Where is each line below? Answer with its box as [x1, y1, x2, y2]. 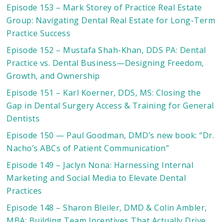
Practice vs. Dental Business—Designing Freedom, [6, 57, 204, 69]
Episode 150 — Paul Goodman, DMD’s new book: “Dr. [6, 130, 215, 141]
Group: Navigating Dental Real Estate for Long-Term [6, 15, 216, 26]
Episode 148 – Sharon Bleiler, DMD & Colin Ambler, [6, 202, 207, 214]
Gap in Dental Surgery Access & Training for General [6, 100, 214, 111]
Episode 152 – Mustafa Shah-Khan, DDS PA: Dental [6, 45, 206, 56]
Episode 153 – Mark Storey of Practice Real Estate [6, 2, 202, 13]
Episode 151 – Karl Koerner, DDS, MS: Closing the [6, 87, 201, 99]
